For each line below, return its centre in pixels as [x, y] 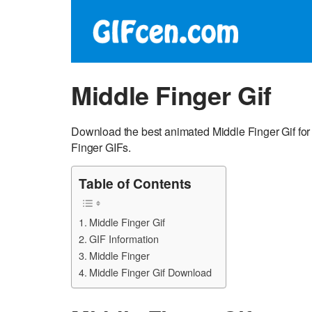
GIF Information [124, 239]
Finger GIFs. [101, 147]
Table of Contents [135, 184]
